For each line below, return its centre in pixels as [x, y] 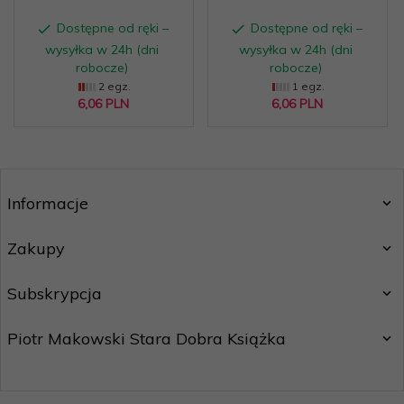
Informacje [48, 203]
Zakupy [36, 248]
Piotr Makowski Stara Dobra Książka [147, 338]
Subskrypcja [55, 293]
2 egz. [113, 86]
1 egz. [307, 86]
